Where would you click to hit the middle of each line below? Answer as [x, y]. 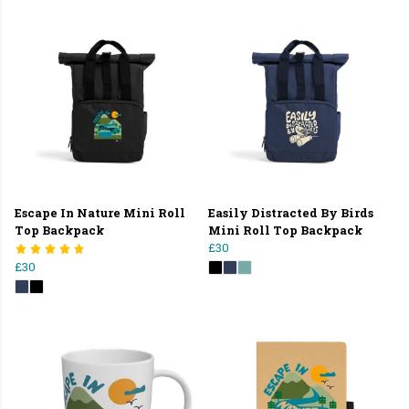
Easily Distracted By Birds [291, 212]
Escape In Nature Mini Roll [100, 212]
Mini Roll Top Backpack [285, 230]
